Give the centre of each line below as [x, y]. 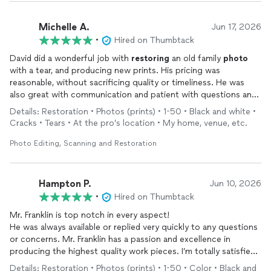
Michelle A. [64, 27]
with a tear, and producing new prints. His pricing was [115, 70]
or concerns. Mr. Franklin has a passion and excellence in [120, 239]
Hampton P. [65, 183]
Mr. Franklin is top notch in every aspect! [90, 215]
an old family [196, 58]
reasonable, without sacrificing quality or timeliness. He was [127, 83]
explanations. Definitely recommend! [82, 107]
